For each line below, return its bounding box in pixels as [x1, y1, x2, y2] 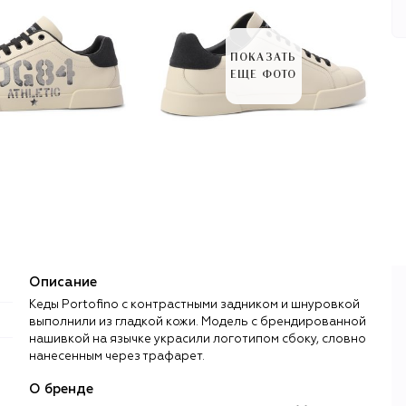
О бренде [29, 382, 93, 396]
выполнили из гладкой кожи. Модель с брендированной [29, 315, 366, 328]
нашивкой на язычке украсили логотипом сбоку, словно [29, 333, 366, 345]
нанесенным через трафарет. [29, 350, 205, 362]
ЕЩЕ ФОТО [229, 69, 297, 81]
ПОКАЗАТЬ [229, 52, 297, 63]
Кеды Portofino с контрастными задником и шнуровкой [29, 298, 360, 311]
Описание [29, 275, 97, 289]
